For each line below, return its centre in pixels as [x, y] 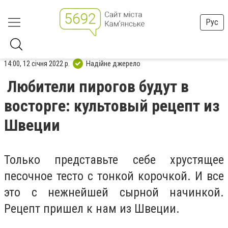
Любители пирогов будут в [98, 87]
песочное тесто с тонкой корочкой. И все [114, 176]
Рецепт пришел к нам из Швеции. [92, 209]
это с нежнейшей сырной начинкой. [114, 192]
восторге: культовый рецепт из [112, 106]
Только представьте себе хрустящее [114, 160]
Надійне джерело [113, 63]
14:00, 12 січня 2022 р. [37, 63]
